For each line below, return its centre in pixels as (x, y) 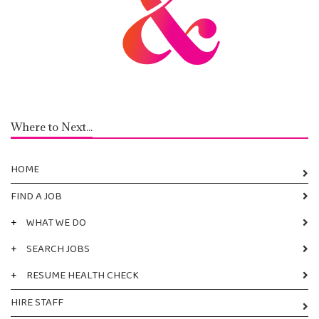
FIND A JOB (36, 196)
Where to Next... (57, 126)
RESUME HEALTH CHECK (83, 275)
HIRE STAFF (37, 302)
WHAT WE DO (56, 223)
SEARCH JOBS (58, 249)
